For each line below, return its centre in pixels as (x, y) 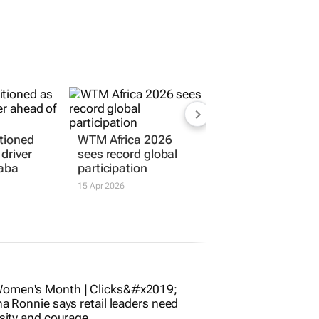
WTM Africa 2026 (125, 139)
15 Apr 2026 (101, 185)
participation (113, 168)
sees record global (128, 153)
